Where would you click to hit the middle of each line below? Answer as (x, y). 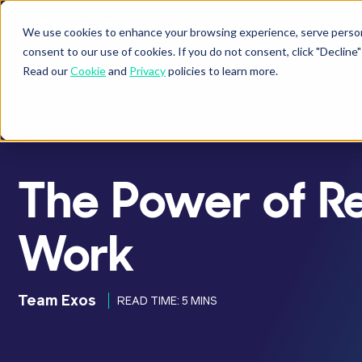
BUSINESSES (210, 33)
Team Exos (57, 302)
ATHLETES (296, 33)
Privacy (147, 71)
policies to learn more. (222, 71)
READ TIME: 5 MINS (167, 301)
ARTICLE (45, 135)
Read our (46, 71)
